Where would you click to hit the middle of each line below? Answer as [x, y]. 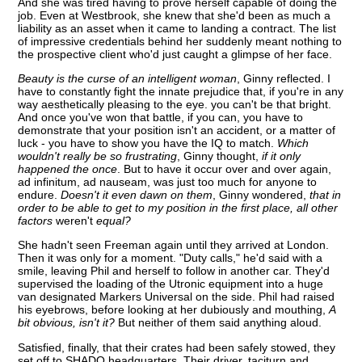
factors [36, 220]
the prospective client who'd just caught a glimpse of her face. [175, 54]
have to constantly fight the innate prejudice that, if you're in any [181, 91]
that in [326, 194]
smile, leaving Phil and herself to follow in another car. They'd [174, 271]
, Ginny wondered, [261, 194]
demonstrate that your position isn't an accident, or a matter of [177, 130]
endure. [40, 194]
